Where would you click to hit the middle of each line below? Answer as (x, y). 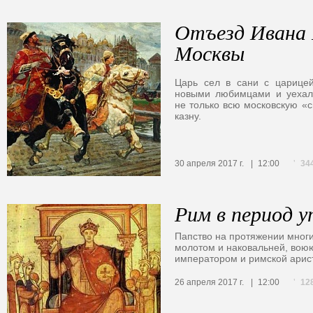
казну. (188, 116)
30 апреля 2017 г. (209, 164)
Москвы (210, 53)
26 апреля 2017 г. (209, 283)
